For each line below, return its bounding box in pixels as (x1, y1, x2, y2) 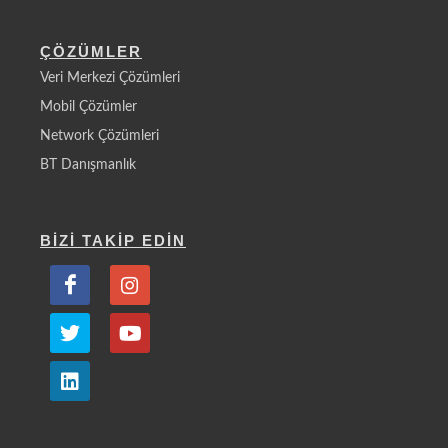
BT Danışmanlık (40, 157, 136, 172)
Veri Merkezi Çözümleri (40, 70, 180, 85)
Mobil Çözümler (40, 99, 137, 114)
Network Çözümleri (40, 128, 159, 143)
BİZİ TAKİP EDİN (40, 231, 186, 249)
